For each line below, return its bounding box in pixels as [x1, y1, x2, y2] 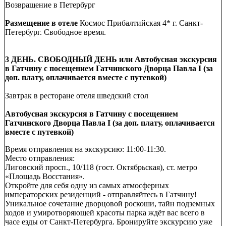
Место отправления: [5, 153, 77, 162]
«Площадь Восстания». [5, 172, 87, 181]
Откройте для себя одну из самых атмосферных [5, 181, 169, 190]
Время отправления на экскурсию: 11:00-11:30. [5, 144, 168, 153]
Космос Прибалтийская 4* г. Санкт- [78, 18, 203, 27]
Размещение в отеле [5, 18, 78, 27]
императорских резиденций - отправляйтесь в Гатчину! [5, 190, 197, 199]
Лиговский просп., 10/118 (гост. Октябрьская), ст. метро [5, 162, 197, 172]
